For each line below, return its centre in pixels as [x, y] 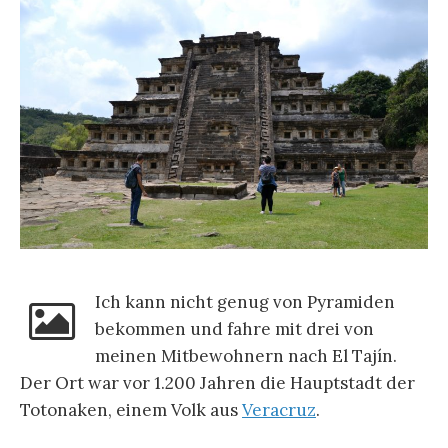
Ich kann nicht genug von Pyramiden [244, 301]
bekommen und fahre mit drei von [234, 328]
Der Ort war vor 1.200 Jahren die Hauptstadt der [217, 382]
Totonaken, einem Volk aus [131, 409]
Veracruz [279, 409]
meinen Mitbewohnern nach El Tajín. [245, 355]
